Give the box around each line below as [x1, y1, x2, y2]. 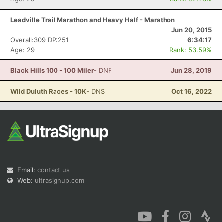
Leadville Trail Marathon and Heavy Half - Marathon [10, 16, 175, 24]
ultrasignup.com [35, 176, 84, 184]
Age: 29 [10, 46, 35, 54]
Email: [17, 166, 37, 174]
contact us [37, 166, 70, 174]
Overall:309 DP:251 [10, 36, 69, 44]
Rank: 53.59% [169, 46, 212, 54]
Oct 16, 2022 [171, 87, 212, 95]
